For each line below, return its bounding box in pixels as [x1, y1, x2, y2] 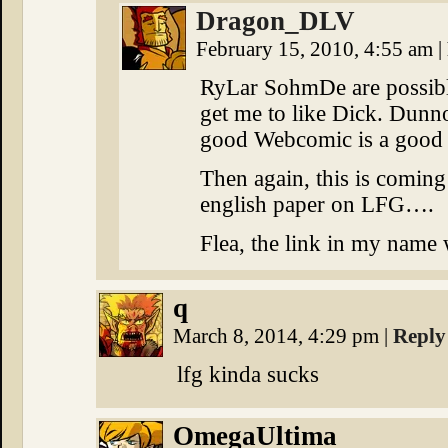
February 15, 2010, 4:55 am [196, 37, 438, 61]
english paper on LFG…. [200, 192, 434, 217]
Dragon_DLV [196, 6, 355, 36]
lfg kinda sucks [177, 362, 319, 387]
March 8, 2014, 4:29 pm [173, 324, 384, 348]
